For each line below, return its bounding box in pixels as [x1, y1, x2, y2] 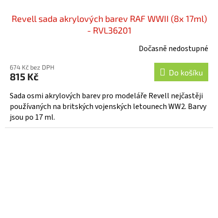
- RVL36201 [87, 24, 131, 36]
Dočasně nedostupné [139, 43, 208, 54]
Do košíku [169, 67, 203, 77]
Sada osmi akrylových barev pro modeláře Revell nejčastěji [10, 90, 203, 101]
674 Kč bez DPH [10, 63, 54, 71]
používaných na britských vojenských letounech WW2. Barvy [10, 101, 206, 112]
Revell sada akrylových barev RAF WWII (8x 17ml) [11, 13, 207, 24]
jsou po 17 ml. [10, 111, 55, 123]
